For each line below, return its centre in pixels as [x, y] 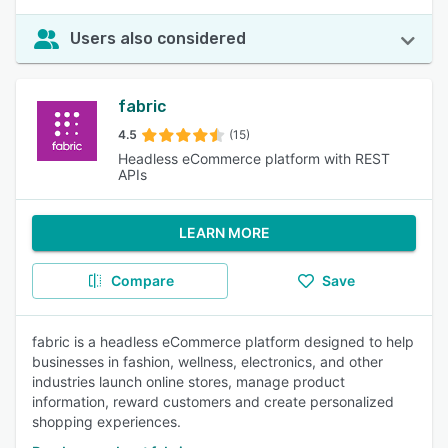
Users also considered [158, 38]
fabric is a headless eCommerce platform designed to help [223, 341]
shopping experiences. [106, 421]
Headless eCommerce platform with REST [254, 158]
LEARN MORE [224, 232]
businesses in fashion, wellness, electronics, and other [207, 361]
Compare [142, 280]
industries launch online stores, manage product [188, 381]
